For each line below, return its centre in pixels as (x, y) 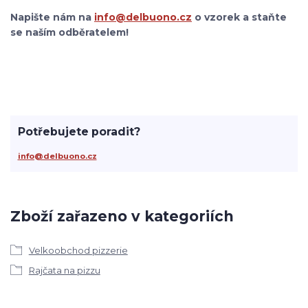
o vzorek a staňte (239, 18)
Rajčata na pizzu (64, 270)
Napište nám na (52, 18)
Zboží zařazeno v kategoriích (122, 217)
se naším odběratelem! (69, 33)
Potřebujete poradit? (79, 131)
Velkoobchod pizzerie (78, 250)
